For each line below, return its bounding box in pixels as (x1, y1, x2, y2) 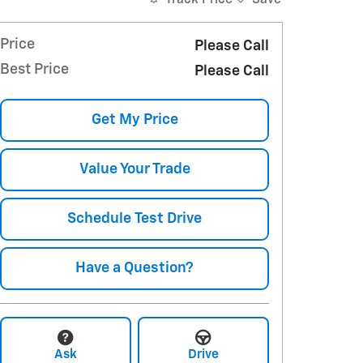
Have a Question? (75, 261, 194, 276)
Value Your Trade (79, 161, 190, 177)
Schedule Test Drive (67, 211, 202, 226)
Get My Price (91, 112, 178, 127)
